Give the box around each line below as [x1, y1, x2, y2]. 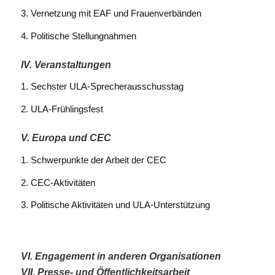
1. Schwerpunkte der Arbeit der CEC [20, 154, 166, 165]
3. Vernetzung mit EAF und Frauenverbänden [20, 7, 201, 18]
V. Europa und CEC [20, 133, 111, 144]
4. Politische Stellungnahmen [20, 30, 136, 41]
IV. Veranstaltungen [20, 59, 111, 70]
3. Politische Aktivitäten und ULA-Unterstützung [20, 199, 210, 211]
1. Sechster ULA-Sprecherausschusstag [20, 81, 184, 92]
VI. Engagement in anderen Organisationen [20, 251, 221, 262]
